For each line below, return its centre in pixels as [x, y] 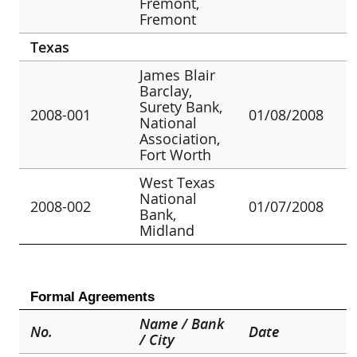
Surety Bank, [181, 106]
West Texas [178, 182]
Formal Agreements [92, 296]
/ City [157, 339]
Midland [167, 230]
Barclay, [166, 90]
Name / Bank [182, 323]
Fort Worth [176, 154]
